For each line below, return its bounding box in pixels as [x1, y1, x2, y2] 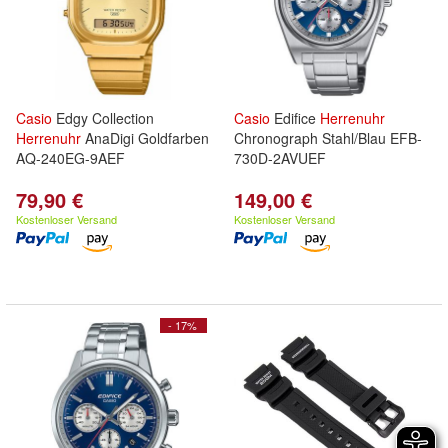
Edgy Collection [52, 108, 154, 128]
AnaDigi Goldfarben [81, 128, 209, 148]
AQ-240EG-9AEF [16, 148, 125, 168]
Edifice [270, 108, 320, 128]
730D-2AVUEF [234, 148, 326, 168]
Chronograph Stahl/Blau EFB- [234, 128, 422, 148]
